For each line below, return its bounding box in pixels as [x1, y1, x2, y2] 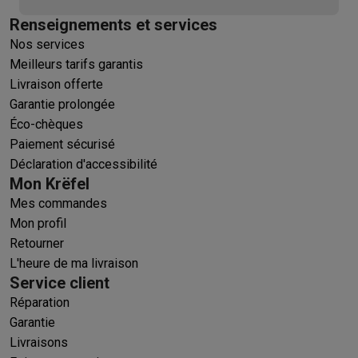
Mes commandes [10, 195, 107, 211]
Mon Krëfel [10, 173, 89, 193]
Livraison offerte [10, 76, 103, 92]
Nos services [10, 36, 85, 52]
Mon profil [10, 215, 66, 231]
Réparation [10, 294, 70, 310]
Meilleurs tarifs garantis [10, 56, 143, 72]
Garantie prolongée [10, 96, 115, 112]
